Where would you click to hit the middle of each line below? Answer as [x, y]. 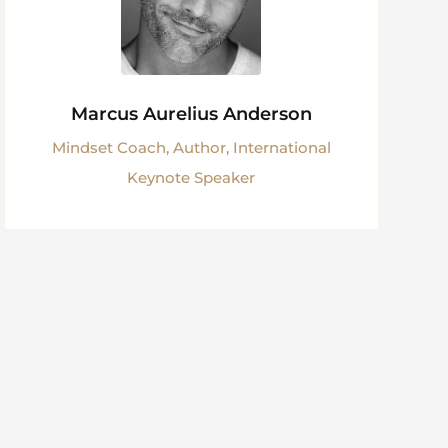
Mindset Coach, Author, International [191, 147]
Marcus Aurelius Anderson [191, 113]
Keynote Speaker [191, 177]
